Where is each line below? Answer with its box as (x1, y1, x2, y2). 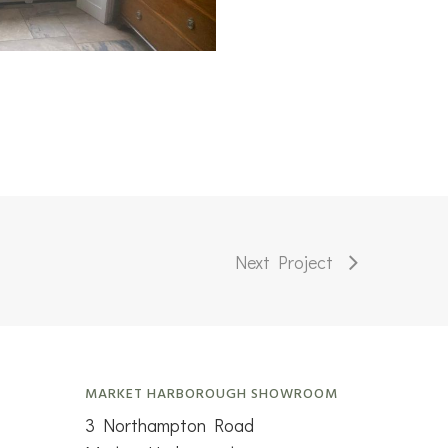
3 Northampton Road (84, 412, 254, 437)
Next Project (235, 249, 333, 274)
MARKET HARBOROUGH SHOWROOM (84, 382, 338, 406)
